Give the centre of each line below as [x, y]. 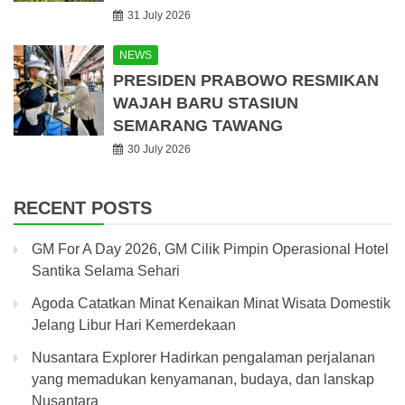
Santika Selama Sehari [106, 271]
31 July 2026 [159, 16]
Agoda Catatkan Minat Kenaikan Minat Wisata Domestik [211, 304]
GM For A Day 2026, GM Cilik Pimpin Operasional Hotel [210, 250]
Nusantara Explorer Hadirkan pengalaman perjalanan [203, 358]
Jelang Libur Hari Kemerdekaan [134, 325]
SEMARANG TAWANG [198, 126]
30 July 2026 [159, 150]
